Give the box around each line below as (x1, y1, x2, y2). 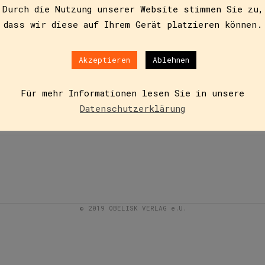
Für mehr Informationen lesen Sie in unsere (21, 86, 244, 99)
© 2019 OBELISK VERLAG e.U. (79, 203, 186, 212)
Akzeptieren (79, 54, 130, 65)
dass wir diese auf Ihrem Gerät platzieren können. (3, 18, 262, 31)
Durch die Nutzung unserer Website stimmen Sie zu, (2, 2, 263, 15)
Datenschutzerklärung (80, 102, 185, 115)
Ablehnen (153, 54, 189, 65)
